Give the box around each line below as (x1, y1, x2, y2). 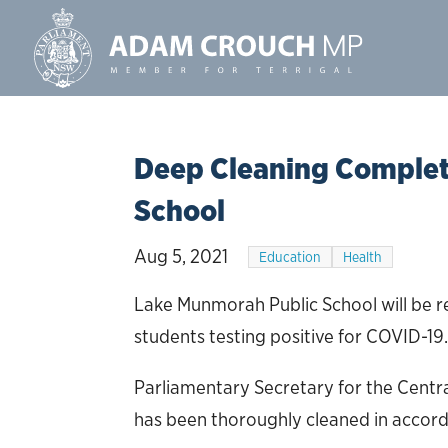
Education (259, 248, 322, 265)
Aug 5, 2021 (134, 244, 229, 268)
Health (343, 248, 383, 265)
